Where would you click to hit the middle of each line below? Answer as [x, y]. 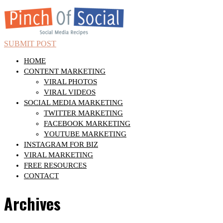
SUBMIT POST [30, 44]
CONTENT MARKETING [65, 71]
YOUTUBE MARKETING [85, 134]
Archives [32, 204]
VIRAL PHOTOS [70, 82]
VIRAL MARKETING [58, 155]
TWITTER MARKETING [83, 113]
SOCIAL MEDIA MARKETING [73, 103]
